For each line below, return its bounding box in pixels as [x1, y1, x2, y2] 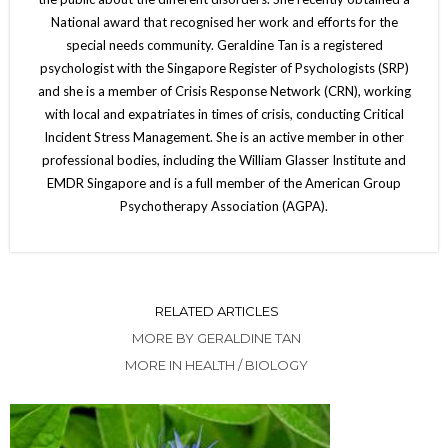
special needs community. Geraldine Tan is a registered [65, 36, 383, 53]
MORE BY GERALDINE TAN [132, 329, 301, 346]
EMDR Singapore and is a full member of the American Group [47, 174, 401, 191]
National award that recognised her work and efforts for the [50, 13, 398, 30]
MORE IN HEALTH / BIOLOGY [125, 356, 308, 373]
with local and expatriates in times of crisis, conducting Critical [44, 105, 404, 122]
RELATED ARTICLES [154, 302, 279, 319]
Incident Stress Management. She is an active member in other [44, 128, 404, 145]
